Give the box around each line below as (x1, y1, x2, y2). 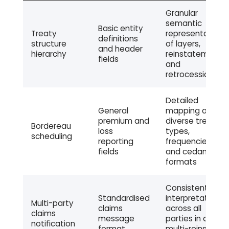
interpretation (165, 193, 219, 204)
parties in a (165, 213, 208, 224)
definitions (98, 33, 138, 44)
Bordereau (31, 121, 71, 132)
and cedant (165, 146, 211, 157)
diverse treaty (165, 116, 220, 127)
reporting (98, 136, 133, 147)
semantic (165, 18, 202, 29)
